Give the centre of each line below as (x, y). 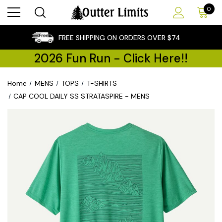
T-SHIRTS (102, 83)
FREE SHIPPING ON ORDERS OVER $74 (119, 38)
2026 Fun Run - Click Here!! (111, 58)
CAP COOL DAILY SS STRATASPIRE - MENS (82, 96)
